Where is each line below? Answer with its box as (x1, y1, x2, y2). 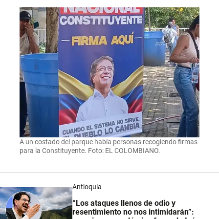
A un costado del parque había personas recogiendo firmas (20, 138, 197, 146)
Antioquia (72, 183, 102, 191)
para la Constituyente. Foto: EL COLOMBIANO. (20, 147, 160, 155)
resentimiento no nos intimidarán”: (72, 207, 195, 217)
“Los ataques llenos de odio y (72, 198, 176, 208)
